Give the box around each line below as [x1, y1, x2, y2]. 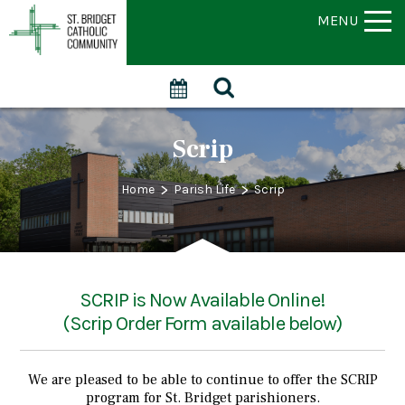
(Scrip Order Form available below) [62, 312, 343, 336]
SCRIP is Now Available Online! [80, 288, 325, 313]
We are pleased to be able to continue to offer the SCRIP [27, 371, 378, 390]
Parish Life [173, 182, 235, 198]
